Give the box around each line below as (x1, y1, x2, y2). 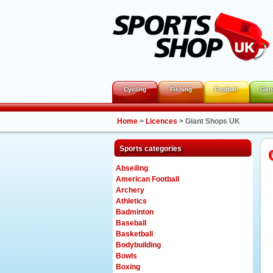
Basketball (116, 230, 153, 238)
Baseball (116, 219, 146, 227)
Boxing (116, 263, 140, 271)
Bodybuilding (116, 241, 161, 249)
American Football (116, 175, 179, 183)
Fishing (169, 86, 192, 93)
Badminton (116, 208, 154, 216)
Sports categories (119, 144, 182, 153)
